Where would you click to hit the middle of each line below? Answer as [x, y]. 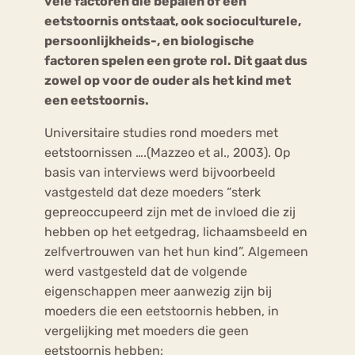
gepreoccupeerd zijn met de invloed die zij [170, 212]
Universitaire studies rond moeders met [161, 132]
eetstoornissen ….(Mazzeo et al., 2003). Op [168, 152]
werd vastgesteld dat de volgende [146, 271]
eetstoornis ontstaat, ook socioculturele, [173, 21]
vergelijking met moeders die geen [147, 330]
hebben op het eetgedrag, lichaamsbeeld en [176, 231]
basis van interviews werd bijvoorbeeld [160, 172]
